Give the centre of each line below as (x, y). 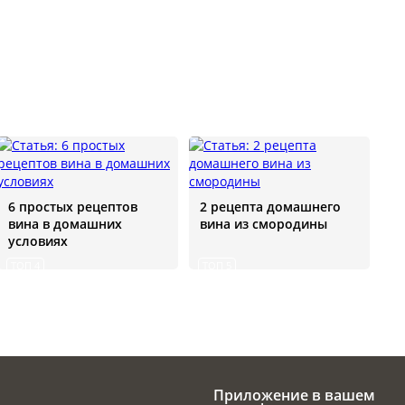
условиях (38, 241)
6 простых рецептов (73, 207)
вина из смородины (264, 224)
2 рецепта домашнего (270, 207)
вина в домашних (65, 224)
